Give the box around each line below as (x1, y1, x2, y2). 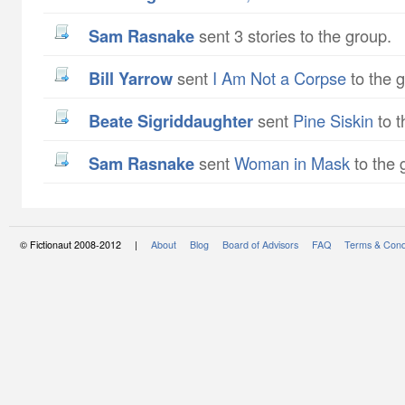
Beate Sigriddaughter (100, 108, 253, 133)
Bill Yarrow (100, 66, 173, 90)
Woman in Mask (234, 151, 350, 174)
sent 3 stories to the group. (194, 24, 391, 47)
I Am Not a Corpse (212, 66, 346, 89)
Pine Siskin (293, 108, 373, 132)
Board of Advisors (222, 238, 298, 251)
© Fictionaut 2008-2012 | (20, 238, 151, 251)
